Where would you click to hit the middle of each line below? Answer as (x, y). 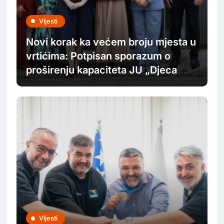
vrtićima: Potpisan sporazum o (98, 56)
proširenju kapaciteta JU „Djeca (102, 70)
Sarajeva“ (49, 84)
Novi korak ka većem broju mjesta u (111, 42)
